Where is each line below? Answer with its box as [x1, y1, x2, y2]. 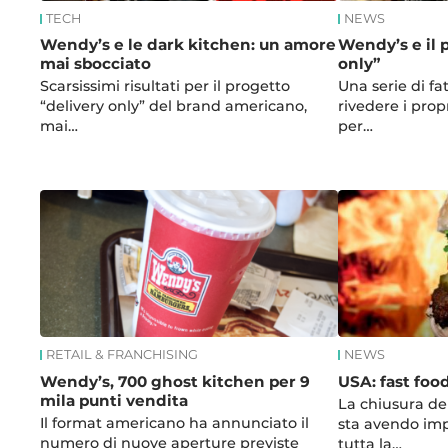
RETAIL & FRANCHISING [46, 347, 199, 363]
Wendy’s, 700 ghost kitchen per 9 [40, 371, 311, 391]
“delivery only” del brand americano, [40, 96, 308, 115]
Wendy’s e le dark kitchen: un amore [40, 34, 337, 54]
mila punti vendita [40, 390, 189, 410]
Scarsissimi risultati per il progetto [40, 76, 291, 95]
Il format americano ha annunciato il [40, 413, 310, 432]
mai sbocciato [40, 53, 152, 73]
